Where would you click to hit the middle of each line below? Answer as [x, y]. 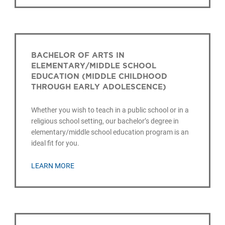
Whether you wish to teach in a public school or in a [110, 110]
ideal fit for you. [55, 143]
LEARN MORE [53, 166]
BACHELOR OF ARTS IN [78, 55]
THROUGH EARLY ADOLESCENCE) [99, 86]
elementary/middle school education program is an [110, 132]
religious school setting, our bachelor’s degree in [105, 121]
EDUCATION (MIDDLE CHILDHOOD [99, 76]
